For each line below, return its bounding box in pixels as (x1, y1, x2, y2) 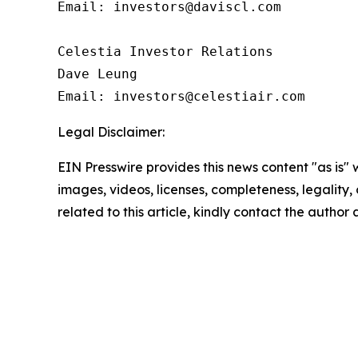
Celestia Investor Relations (58, 44, 273, 60)
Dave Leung (58, 66, 137, 82)
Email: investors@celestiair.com (58, 89, 305, 105)
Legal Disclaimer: (58, 124, 165, 141)
